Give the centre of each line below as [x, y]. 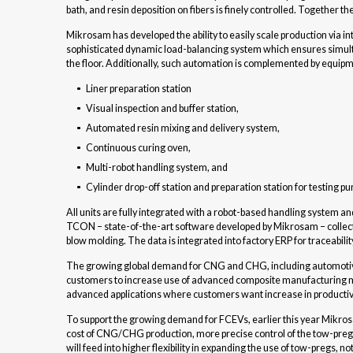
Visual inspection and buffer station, [162, 109]
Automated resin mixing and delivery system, [182, 128]
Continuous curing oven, [138, 148]
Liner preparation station [138, 89]
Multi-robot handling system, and [156, 168]
